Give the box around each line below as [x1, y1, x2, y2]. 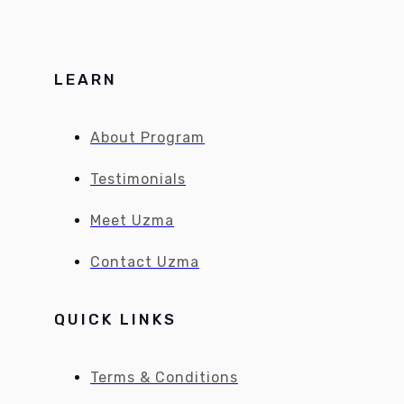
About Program [90, 128, 205, 146]
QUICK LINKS [54, 310, 177, 329]
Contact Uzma [90, 252, 199, 271]
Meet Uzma [90, 211, 174, 229]
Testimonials [90, 170, 186, 188]
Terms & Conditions [90, 368, 238, 386]
